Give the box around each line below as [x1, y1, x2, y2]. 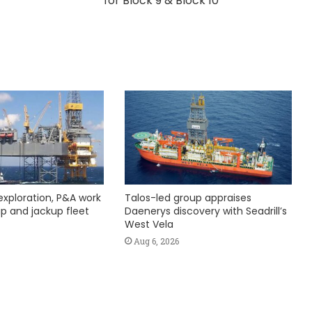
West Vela [124, 217, 173, 232]
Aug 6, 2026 [133, 235, 179, 247]
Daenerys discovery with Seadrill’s [124, 204, 287, 219]
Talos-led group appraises [124, 191, 251, 205]
